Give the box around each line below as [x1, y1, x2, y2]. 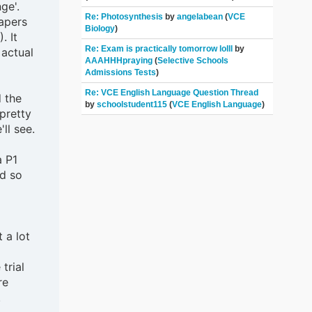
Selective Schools [157, 56, 229, 66]
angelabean [177, 12, 224, 22]
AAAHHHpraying [85, 56, 155, 66]
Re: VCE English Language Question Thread [85, 88, 259, 98]
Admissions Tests [85, 68, 157, 78]
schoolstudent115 [97, 100, 168, 110]
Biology [85, 24, 116, 34]
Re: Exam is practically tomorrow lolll [85, 44, 233, 54]
